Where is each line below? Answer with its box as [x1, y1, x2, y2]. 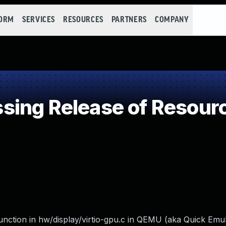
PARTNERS [111, 16, 147, 24]
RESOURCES [63, 16, 103, 24]
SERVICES [22, 16, 55, 24]
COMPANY [154, 16, 189, 24]
